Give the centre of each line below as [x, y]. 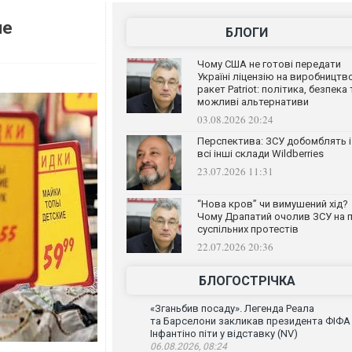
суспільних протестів [247, 229]
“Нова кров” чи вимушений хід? [272, 204]
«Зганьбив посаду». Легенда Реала [232, 308]
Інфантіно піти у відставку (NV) [224, 334]
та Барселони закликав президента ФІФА [250, 321]
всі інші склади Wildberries [260, 154]
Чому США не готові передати [269, 64]
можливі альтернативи [253, 102]
